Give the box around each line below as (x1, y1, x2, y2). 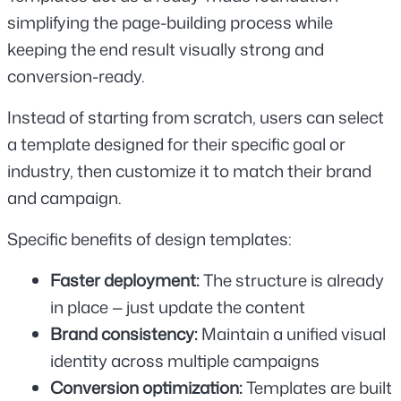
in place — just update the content (50, 294, 305, 319)
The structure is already (203, 268, 384, 292)
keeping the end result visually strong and (7, 37, 324, 61)
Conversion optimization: (50, 375, 246, 399)
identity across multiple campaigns (50, 348, 320, 372)
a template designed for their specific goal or (7, 132, 346, 156)
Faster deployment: (50, 268, 203, 292)
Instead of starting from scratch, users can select (7, 105, 384, 129)
